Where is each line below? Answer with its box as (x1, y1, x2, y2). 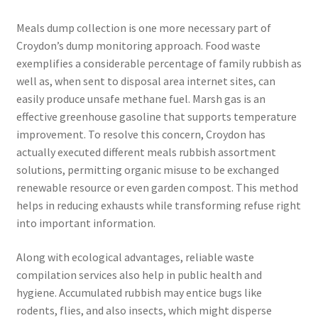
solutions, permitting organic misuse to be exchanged (16, 163, 279, 177)
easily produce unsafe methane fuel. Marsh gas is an (16, 92, 265, 106)
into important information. (16, 216, 155, 230)
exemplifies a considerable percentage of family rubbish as (16, 56, 302, 70)
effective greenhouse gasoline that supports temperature (16, 109, 297, 124)
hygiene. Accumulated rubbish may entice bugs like (16, 285, 262, 300)
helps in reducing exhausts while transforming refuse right (16, 198, 301, 212)
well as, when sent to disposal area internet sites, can (16, 74, 275, 88)
